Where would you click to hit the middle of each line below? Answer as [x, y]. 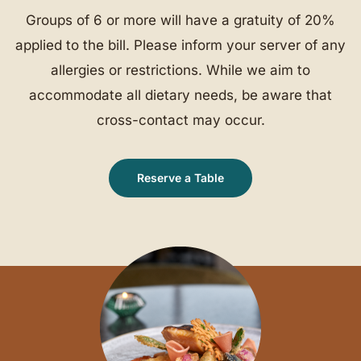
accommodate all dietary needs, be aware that [180, 95]
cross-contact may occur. [180, 120]
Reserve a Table [180, 178]
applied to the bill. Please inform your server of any [180, 46]
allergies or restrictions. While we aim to [180, 71]
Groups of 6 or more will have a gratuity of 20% [180, 21]
